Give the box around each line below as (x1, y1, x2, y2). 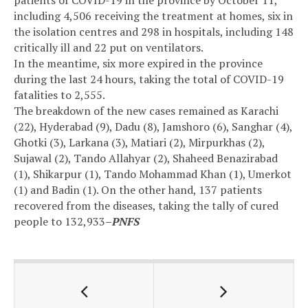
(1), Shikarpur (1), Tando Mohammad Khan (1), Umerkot (14, 166, 291, 182)
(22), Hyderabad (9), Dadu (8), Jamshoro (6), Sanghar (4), (14, 119, 292, 135)
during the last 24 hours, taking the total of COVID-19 (14, 71, 284, 87)
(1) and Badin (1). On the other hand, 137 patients (14, 182, 262, 198)
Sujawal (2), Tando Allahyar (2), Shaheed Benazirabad (14, 151, 278, 166)
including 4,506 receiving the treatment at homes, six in (14, 8, 293, 24)
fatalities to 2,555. (14, 87, 105, 103)
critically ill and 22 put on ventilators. (14, 40, 203, 56)
